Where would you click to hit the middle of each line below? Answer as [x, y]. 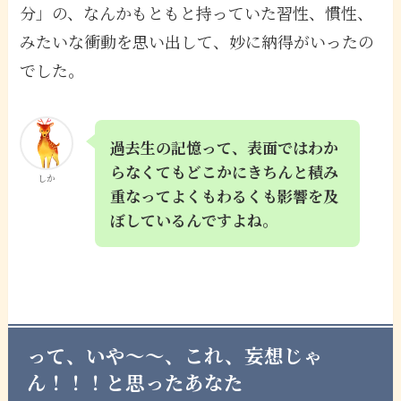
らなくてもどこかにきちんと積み [225, 171]
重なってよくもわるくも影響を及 [225, 195]
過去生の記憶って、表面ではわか [225, 147]
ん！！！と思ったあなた [136, 381]
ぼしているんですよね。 [194, 219]
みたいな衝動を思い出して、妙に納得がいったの [197, 41]
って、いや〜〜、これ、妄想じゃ [175, 354]
